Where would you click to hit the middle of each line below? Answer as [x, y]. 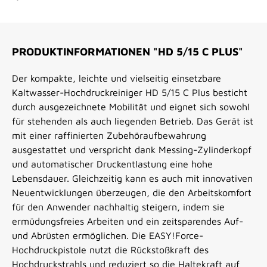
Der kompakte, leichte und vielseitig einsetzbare [117, 78]
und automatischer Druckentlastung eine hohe [112, 164]
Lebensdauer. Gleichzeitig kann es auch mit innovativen [132, 178]
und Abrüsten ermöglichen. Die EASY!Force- [108, 236]
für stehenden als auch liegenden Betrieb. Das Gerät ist [133, 121]
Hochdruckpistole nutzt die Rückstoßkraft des [110, 250]
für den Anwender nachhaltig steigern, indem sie [118, 207]
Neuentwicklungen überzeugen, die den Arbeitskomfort [132, 193]
